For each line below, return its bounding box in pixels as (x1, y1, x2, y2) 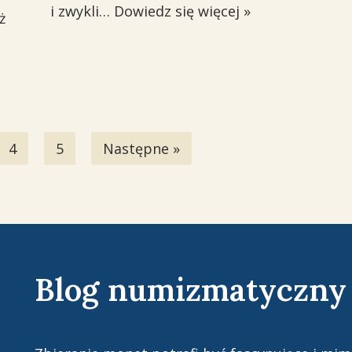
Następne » (103, 139, 180, 158)
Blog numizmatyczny (35, 269, 346, 310)
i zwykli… (49, 2, 114, 20)
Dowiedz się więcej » (113, 2, 251, 20)
